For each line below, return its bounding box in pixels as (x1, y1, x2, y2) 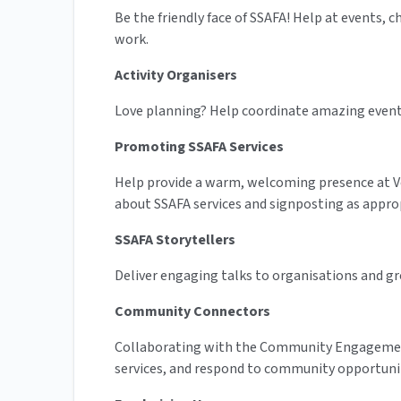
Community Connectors (115, 302, 270, 322)
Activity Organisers (115, 65, 237, 86)
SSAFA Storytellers (115, 230, 235, 251)
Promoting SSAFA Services (115, 137, 284, 158)
